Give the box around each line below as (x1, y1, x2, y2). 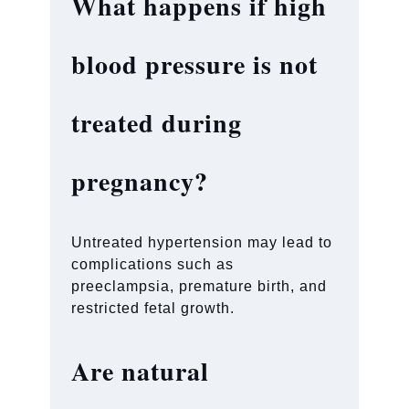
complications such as (71, 256, 235, 272)
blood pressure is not (71, 45, 319, 83)
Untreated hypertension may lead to (71, 234, 333, 250)
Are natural (71, 351, 210, 390)
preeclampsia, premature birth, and (71, 278, 328, 294)
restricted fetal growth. (71, 299, 236, 316)
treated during (71, 103, 243, 142)
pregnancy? (71, 162, 209, 200)
